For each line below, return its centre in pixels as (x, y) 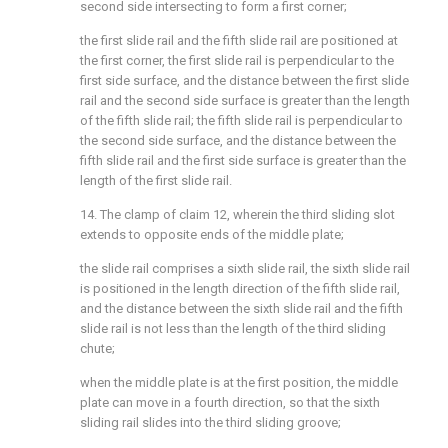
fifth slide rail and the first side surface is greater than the (243, 160)
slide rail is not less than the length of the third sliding (233, 328)
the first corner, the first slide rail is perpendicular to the (237, 60)
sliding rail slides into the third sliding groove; (210, 422)
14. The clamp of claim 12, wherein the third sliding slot (237, 214)
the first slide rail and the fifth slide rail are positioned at (239, 40)
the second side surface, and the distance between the (238, 140)
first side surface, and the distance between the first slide (244, 80)
